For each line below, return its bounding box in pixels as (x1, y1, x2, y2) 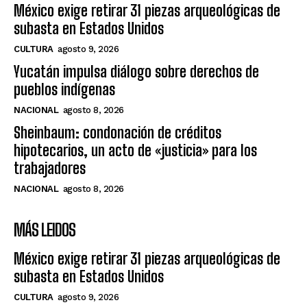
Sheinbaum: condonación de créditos (14, 123, 221, 143)
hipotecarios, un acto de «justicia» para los (14, 141, 257, 160)
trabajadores (14, 159, 86, 178)
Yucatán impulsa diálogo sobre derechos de (14, 62, 259, 82)
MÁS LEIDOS (14, 220, 75, 241)
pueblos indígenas (14, 80, 115, 99)
